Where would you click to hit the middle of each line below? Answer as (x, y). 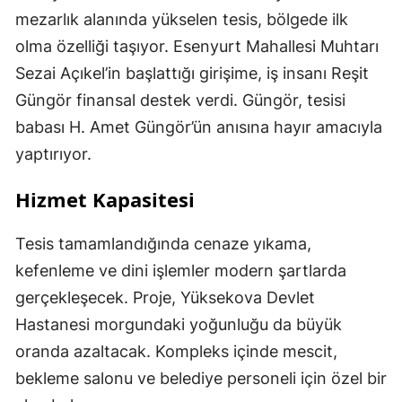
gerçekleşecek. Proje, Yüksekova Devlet (165, 297)
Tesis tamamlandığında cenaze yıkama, (163, 243)
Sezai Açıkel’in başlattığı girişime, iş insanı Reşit (192, 73)
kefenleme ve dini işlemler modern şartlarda (181, 270)
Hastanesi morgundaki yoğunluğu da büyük (179, 324)
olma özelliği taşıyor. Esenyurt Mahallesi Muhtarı (197, 46)
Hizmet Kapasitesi (105, 199)
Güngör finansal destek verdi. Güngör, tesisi (180, 100)
